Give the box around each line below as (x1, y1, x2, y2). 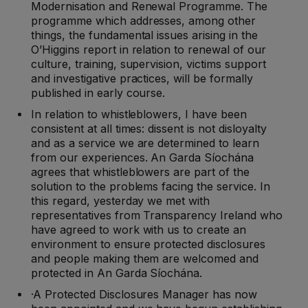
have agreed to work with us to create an (31, 223, 247, 237)
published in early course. (31, 86, 166, 100)
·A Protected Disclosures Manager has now (31, 287, 258, 302)
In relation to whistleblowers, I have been (31, 107, 247, 122)
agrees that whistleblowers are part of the (31, 165, 250, 179)
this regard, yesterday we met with (31, 194, 210, 208)
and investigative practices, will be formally (31, 71, 253, 86)
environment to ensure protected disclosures (31, 237, 265, 252)
